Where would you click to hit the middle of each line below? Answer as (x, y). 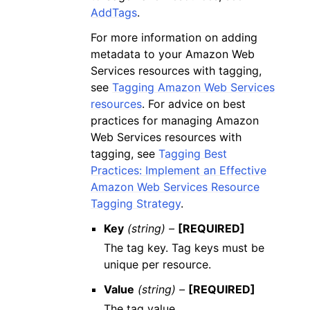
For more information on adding (174, 37)
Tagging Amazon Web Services (194, 87)
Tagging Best (193, 154)
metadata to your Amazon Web (173, 54)
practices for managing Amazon (175, 120)
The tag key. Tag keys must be (184, 248)
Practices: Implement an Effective (179, 170)
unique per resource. (158, 264)
